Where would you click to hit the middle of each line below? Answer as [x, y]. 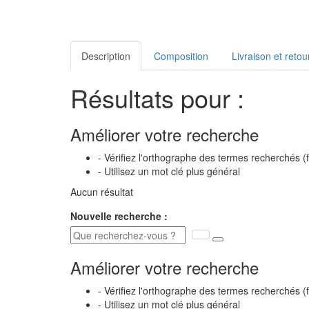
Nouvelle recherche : [119, 216]
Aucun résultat [102, 192]
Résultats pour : [157, 98]
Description [106, 56]
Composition [181, 56]
